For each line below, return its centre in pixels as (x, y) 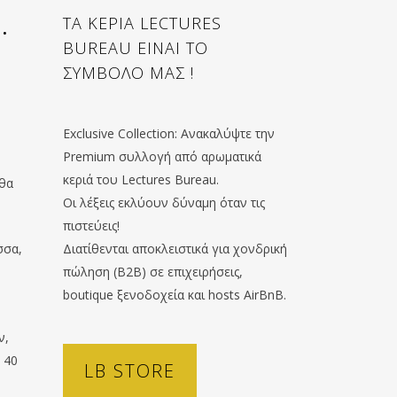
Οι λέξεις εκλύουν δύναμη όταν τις (164, 202)
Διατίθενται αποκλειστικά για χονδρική (175, 249)
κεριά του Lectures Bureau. (141, 179)
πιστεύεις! (91, 226)
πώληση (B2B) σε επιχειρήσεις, (153, 272)
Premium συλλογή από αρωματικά (162, 156)
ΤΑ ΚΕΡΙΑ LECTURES (142, 23)
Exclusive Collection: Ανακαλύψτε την (169, 133)
